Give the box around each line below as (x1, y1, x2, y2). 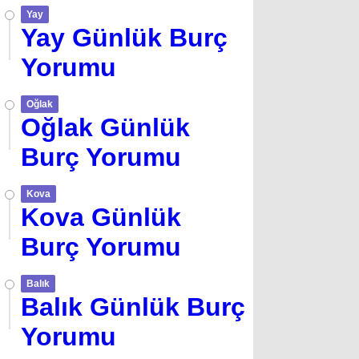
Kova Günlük (21, 203, 181, 232)
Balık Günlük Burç (21, 292, 245, 321)
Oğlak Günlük (21, 113, 190, 142)
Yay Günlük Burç (21, 23, 228, 52)
